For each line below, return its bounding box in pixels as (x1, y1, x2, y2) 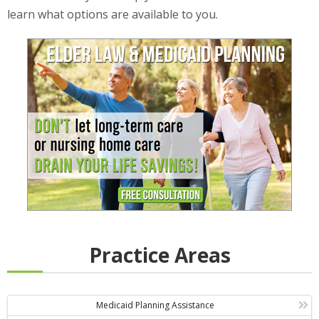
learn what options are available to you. (7, 6, 218, 23)
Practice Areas (88, 241, 231, 269)
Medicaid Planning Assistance (96, 299, 215, 312)
